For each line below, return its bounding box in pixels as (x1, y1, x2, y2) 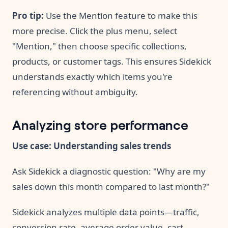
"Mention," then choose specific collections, (12, 40, 187, 52)
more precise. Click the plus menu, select (12, 24, 177, 37)
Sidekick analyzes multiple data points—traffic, (12, 206, 199, 218)
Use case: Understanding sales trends (12, 139, 171, 152)
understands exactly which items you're (12, 70, 173, 82)
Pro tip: (12, 9, 44, 21)
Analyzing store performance (12, 115, 188, 133)
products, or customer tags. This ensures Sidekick (12, 55, 211, 67)
